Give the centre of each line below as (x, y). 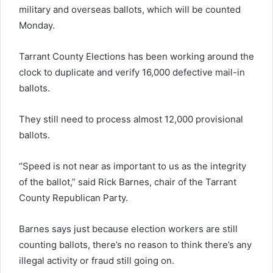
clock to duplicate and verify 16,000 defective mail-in (132, 72)
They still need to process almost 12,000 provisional (131, 119)
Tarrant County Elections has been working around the (136, 56)
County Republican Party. (73, 197)
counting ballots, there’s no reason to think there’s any (135, 244)
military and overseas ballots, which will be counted (130, 9)
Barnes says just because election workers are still (128, 229)
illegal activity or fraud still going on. (97, 260)
